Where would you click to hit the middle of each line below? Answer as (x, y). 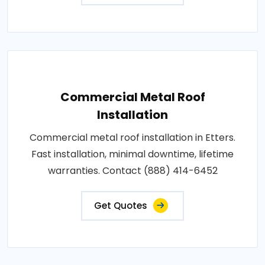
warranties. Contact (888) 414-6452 (132, 170)
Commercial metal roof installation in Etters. (132, 137)
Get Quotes (121, 205)
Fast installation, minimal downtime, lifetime (132, 154)
